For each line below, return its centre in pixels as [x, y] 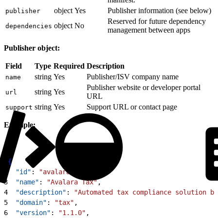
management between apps [149, 30]
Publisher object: [32, 48]
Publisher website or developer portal [144, 87]
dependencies [29, 26]
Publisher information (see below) [159, 10]
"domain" [27, 202]
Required [69, 66]
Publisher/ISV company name [133, 76]
